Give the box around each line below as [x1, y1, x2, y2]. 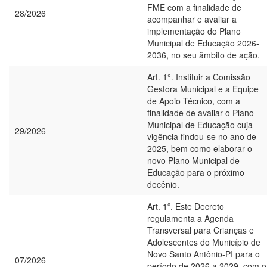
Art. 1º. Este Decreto [147, 200, 224, 212]
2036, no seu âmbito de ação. [147, 49, 260, 61]
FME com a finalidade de [147, 1, 241, 13]
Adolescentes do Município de [147, 236, 260, 248]
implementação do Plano [147, 25, 241, 37]
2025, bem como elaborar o [147, 142, 252, 154]
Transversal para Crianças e [147, 224, 254, 236]
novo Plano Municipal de [147, 154, 240, 166]
